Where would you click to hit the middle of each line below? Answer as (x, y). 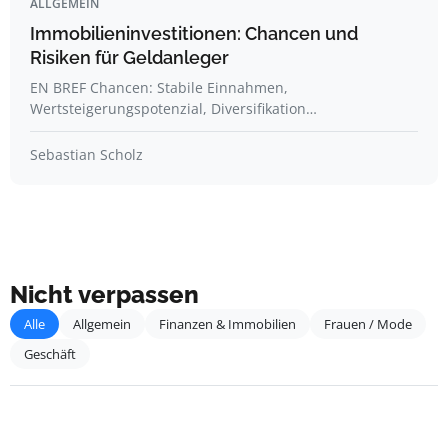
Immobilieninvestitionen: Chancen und (194, 33)
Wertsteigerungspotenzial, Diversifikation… (173, 108)
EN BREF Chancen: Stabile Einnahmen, (159, 87)
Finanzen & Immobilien (227, 324)
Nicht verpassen (104, 294)
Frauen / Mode (368, 324)
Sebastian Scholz (86, 154)
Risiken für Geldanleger (129, 57)
